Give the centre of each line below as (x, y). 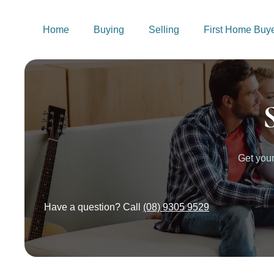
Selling (164, 30)
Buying (109, 30)
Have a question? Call (94, 207)
